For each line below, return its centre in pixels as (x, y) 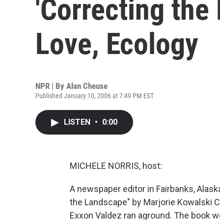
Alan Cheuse (87, 86)
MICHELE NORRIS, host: (116, 166)
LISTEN (78, 122)
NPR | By (51, 86)
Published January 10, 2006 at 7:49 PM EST (95, 96)
